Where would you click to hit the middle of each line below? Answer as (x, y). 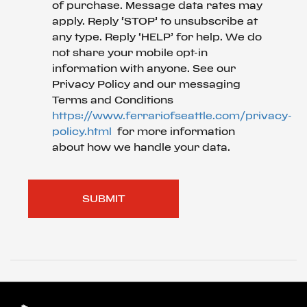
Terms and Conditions (113, 100)
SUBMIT (103, 198)
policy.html (82, 131)
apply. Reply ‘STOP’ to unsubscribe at (155, 21)
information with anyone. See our (144, 68)
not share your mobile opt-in (130, 52)
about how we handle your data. (141, 147)
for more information (173, 131)
